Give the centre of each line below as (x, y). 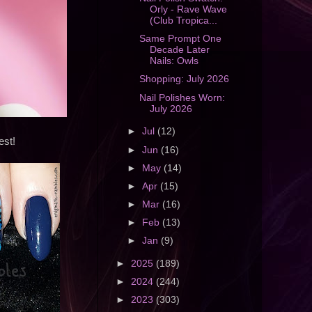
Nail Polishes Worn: (182, 97)
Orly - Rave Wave (188, 10)
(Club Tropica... (183, 21)
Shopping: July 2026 (184, 79)
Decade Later (179, 50)
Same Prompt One (180, 39)
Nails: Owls (174, 61)
